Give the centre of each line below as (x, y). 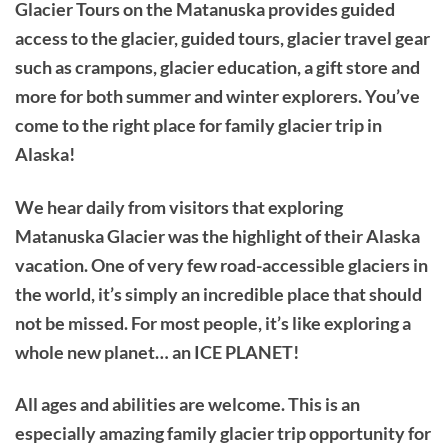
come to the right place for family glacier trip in (198, 124)
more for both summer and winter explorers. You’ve (217, 95)
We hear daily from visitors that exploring (179, 206)
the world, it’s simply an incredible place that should (218, 293)
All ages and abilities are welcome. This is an (187, 404)
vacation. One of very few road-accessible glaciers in (221, 264)
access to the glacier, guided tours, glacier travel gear (222, 37)
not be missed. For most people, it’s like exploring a (213, 322)
